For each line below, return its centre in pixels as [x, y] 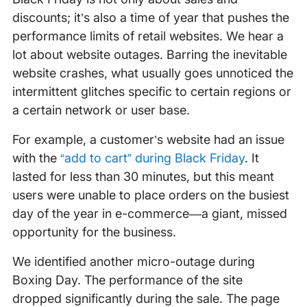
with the [36, 158]
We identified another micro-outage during [133, 262]
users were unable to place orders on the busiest [150, 195]
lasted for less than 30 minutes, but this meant [143, 177]
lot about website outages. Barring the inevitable [149, 55]
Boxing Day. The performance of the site [127, 280]
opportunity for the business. [94, 232]
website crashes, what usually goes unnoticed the [152, 73]
